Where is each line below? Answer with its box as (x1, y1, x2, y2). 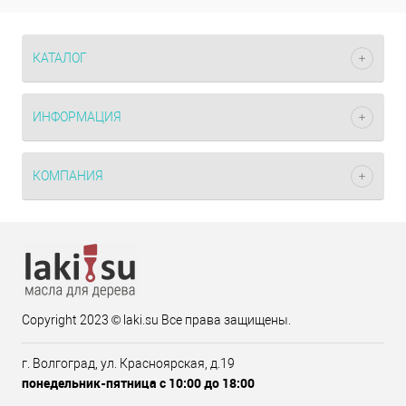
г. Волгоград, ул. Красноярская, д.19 (22, 356, 235, 371)
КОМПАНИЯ (33, 169, 103, 183)
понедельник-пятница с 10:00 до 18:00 (22, 374, 255, 391)
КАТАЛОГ (33, 51, 87, 65)
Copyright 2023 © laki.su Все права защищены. (22, 313, 291, 327)
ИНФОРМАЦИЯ (33, 110, 121, 124)
